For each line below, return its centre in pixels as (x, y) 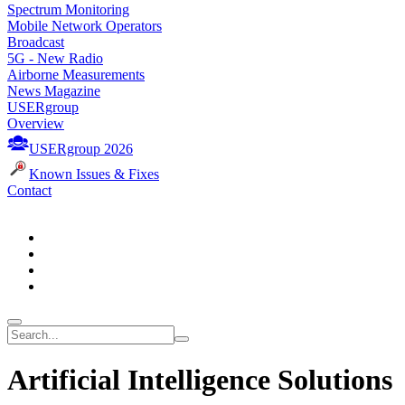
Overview (36, 123)
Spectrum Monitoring (68, 9)
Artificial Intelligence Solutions (200, 380)
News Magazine (54, 91)
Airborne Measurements (76, 75)
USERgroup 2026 (81, 149)
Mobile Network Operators (85, 26)
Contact (29, 190)
